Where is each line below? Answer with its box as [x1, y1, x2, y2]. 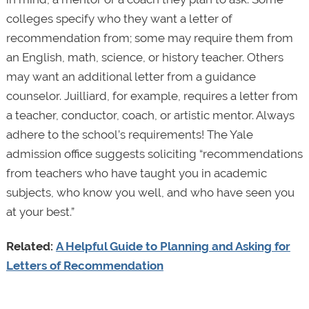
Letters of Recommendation [6, 258, 163, 272]
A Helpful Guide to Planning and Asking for [55, 239, 290, 253]
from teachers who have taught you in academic [6, 166, 267, 180]
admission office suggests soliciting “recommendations [6, 146, 303, 161]
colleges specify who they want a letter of [6, 11, 232, 26]
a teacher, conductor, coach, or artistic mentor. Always [6, 108, 295, 122]
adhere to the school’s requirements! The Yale [6, 127, 253, 141]
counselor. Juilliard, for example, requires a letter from [6, 88, 298, 103]
